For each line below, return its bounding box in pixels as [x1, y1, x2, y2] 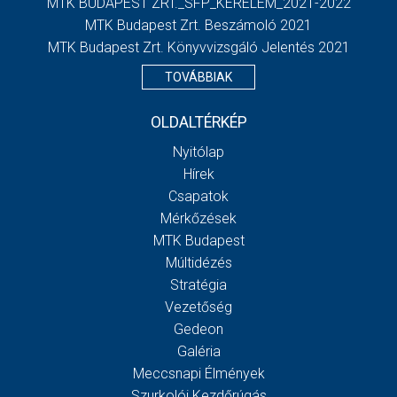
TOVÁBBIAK [165, 69, 232, 84]
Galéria [176, 342, 221, 360]
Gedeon [174, 320, 223, 338]
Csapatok [168, 187, 229, 205]
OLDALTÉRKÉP [150, 113, 247, 131]
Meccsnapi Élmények [132, 364, 265, 382]
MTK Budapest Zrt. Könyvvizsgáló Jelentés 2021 [47, 38, 350, 56]
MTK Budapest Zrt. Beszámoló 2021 [85, 16, 312, 34]
